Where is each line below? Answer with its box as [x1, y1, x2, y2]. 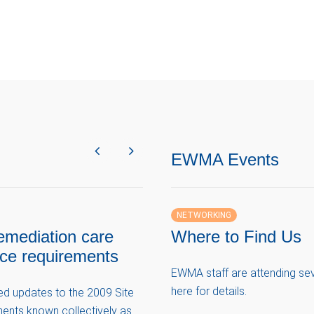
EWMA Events [171, 150, 279, 169]
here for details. [171, 285, 247, 298]
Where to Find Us [171, 227, 301, 246]
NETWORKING [177, 210, 231, 220]
